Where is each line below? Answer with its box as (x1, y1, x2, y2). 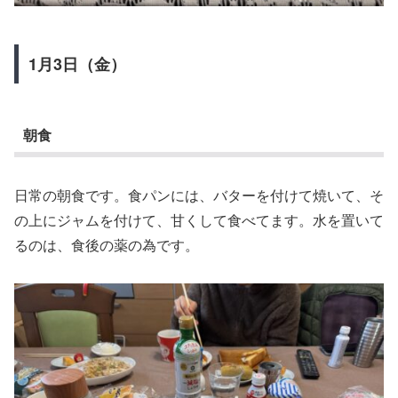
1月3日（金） (28, 52, 126, 76)
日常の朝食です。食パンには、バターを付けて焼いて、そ (14, 184, 384, 205)
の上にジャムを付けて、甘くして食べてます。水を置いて (14, 209, 384, 230)
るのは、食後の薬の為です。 (14, 234, 199, 255)
